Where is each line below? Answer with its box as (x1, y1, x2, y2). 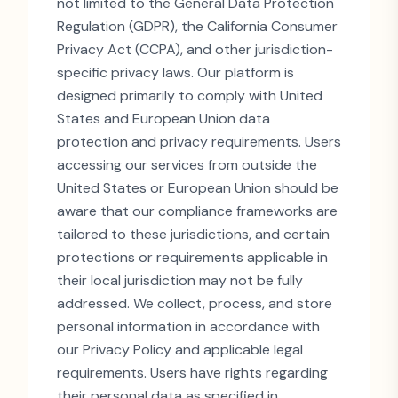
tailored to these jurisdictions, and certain (57, 225, 330, 243)
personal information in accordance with (57, 317, 320, 336)
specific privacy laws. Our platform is (57, 63, 294, 82)
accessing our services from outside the (57, 155, 317, 174)
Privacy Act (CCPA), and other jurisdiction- (57, 40, 333, 59)
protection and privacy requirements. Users (57, 132, 341, 151)
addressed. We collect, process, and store (57, 294, 332, 313)
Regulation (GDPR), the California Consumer (57, 17, 338, 36)
